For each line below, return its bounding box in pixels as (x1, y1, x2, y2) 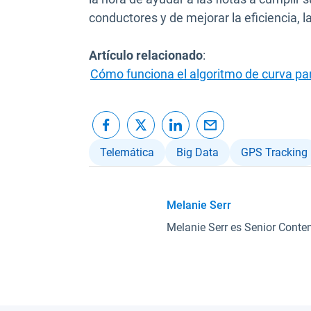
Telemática (100, 146, 154, 160)
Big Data (176, 146, 219, 160)
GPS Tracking (241, 146, 308, 160)
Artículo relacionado (89, 48, 203, 63)
